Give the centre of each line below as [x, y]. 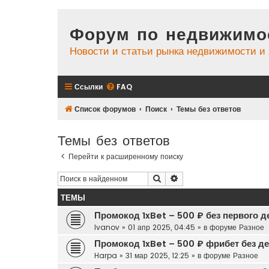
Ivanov [107, 227]
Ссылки [89, 86]
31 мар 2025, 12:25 [157, 255]
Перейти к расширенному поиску [126, 156]
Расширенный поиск [218, 178]
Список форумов [105, 109]
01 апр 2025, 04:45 [162, 227]
